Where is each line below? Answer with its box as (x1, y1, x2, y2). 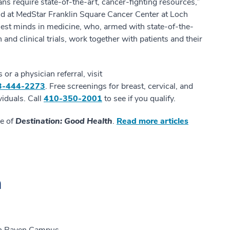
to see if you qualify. (102, 92, 176, 104)
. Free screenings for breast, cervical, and (45, 80, 193, 92)
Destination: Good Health (15, 115, 112, 127)
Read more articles (117, 115, 188, 127)
